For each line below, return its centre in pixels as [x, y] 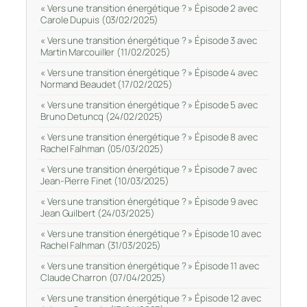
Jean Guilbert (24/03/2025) [98, 213]
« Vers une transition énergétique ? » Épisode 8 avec [149, 137]
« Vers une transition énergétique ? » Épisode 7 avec [149, 169]
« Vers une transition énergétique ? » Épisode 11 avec [150, 266]
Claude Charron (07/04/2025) [103, 277]
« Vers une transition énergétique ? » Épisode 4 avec [149, 72]
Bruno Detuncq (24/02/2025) [102, 116]
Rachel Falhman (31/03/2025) [101, 245]
